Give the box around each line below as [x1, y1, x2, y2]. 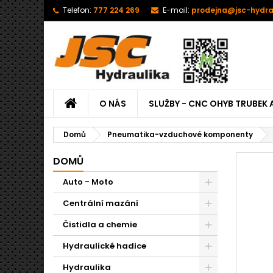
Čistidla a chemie [63, 219, 137, 230]
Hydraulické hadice [63, 240, 146, 252]
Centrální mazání [63, 197, 138, 209]
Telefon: [63, 5, 91, 15]
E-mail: [163, 5, 190, 15]
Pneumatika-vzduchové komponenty [107, 129, 253, 140]
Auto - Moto [63, 176, 113, 188]
